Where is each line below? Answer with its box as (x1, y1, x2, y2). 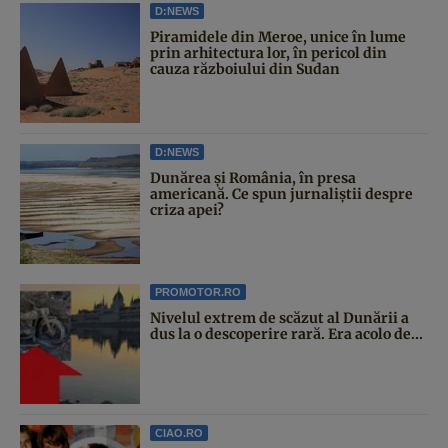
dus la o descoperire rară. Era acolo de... (150, 324, 423, 343)
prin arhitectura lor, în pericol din (150, 43, 387, 62)
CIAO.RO (155, 426, 203, 439)
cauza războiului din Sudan (150, 59, 340, 78)
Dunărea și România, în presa (150, 168, 356, 187)
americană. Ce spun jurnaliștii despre (150, 184, 413, 203)
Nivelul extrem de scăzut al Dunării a (150, 308, 409, 327)
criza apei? (150, 200, 224, 219)
